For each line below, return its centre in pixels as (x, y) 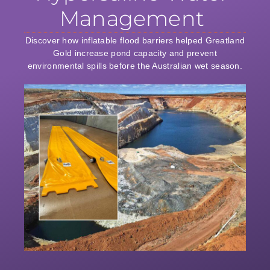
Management (132, 19)
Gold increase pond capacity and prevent (135, 53)
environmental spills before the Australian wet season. (135, 66)
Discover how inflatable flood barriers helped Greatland (135, 41)
